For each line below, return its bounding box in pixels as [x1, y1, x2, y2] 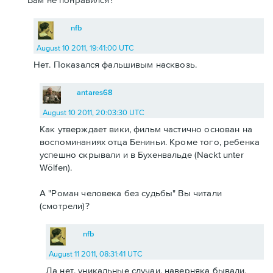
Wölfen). [40, 162, 73, 173]
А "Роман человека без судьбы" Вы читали [40, 188, 222, 199]
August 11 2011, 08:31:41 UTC [49, 249, 143, 259]
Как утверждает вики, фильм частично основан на [40, 124, 252, 135]
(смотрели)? [40, 200, 90, 211]
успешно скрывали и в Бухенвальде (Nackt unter [40, 149, 244, 160]
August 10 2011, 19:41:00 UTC [37, 43, 134, 53]
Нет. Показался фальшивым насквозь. [34, 59, 197, 70]
